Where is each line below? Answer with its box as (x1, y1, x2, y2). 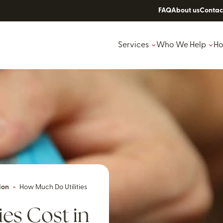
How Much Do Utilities (19, 184, 88, 191)
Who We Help (156, 41, 206, 49)
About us (171, 6, 200, 14)
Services (118, 41, 149, 49)
